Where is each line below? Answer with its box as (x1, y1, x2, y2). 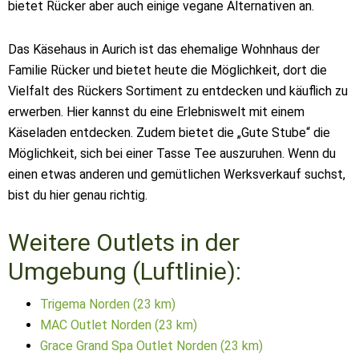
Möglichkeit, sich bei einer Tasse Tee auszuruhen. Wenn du (8, 146, 336, 161)
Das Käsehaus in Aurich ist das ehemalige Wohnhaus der (8, 42, 320, 57)
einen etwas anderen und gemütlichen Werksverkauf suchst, (8, 167, 345, 182)
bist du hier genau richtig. (8, 188, 147, 203)
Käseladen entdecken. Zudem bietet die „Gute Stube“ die (8, 125, 330, 140)
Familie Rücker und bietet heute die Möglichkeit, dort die (8, 63, 327, 78)
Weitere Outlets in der (8, 228, 240, 256)
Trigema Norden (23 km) (40, 296, 175, 312)
